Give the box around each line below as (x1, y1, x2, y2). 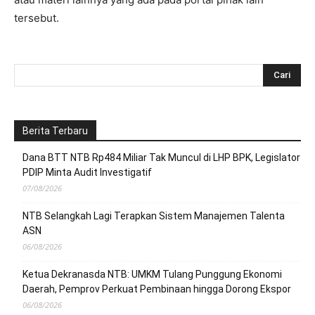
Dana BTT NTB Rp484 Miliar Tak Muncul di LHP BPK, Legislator (22, 152, 300, 163)
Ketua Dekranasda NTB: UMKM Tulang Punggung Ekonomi (22, 269, 282, 280)
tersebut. (14, 11, 59, 25)
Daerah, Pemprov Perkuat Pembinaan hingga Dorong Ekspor (22, 283, 291, 295)
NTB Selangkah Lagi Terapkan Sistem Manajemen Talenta (22, 210, 285, 221)
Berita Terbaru (22, 125, 88, 136)
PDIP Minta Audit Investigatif (22, 167, 152, 178)
